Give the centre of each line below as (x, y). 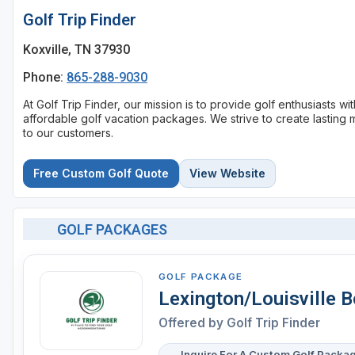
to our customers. (68, 133)
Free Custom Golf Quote (101, 174)
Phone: (45, 77)
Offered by (193, 323)
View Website (227, 174)
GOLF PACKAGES (112, 229)
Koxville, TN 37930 (76, 49)
